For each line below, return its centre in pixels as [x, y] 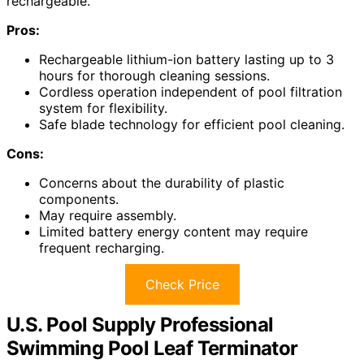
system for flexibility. [103, 108]
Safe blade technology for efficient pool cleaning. [192, 124]
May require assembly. [108, 215]
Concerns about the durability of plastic [162, 182]
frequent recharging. [102, 247]
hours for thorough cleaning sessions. [154, 75]
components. [79, 199]
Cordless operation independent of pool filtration [191, 91]
